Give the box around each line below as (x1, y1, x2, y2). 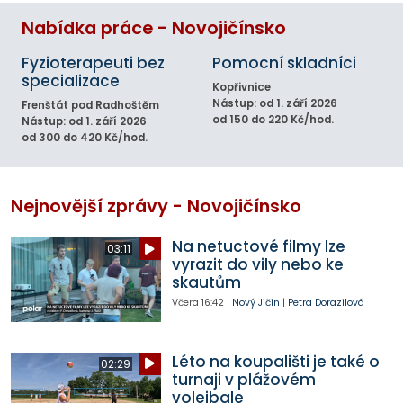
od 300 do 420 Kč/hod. (22, 130, 148, 145)
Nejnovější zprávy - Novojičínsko (11, 194, 301, 219)
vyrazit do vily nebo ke (171, 254, 344, 275)
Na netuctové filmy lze (171, 236, 345, 257)
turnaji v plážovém (171, 368, 316, 390)
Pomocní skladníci (212, 51, 356, 74)
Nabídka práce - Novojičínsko (22, 15, 286, 40)
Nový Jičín (231, 296, 280, 309)
